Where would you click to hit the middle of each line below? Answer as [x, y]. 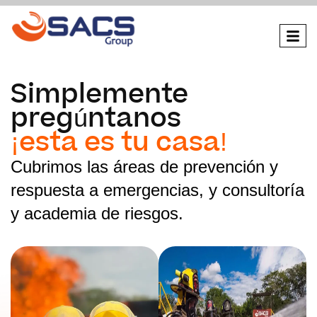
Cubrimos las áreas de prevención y [144, 167]
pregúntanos [96, 119]
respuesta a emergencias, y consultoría [157, 190]
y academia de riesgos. [97, 214]
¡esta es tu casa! [119, 143]
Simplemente [99, 95]
